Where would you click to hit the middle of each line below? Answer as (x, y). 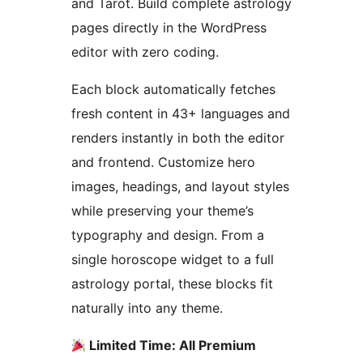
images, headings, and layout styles (180, 187)
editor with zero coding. (145, 52)
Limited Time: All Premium (171, 346)
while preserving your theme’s (162, 211)
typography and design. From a (168, 235)
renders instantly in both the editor (178, 138)
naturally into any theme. (147, 308)
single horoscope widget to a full (173, 260)
